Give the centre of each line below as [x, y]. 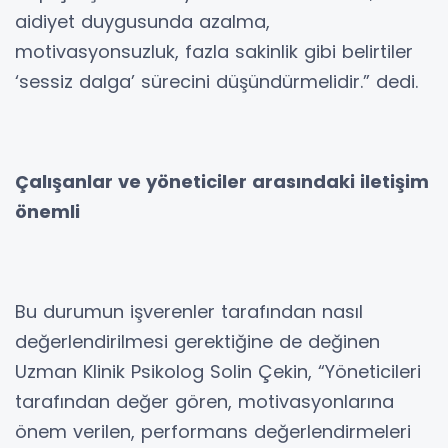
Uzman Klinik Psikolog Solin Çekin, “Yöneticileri [218, 371]
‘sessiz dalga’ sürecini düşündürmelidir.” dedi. [216, 81]
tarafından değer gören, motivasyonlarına [204, 401]
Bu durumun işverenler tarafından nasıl [189, 311]
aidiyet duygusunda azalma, [142, 21]
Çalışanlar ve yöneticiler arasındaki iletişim [222, 181]
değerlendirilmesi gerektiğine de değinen [197, 341]
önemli [47, 211]
